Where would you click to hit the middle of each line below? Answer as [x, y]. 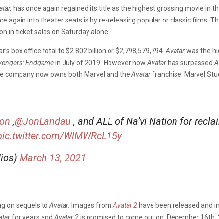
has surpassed [190, 62]
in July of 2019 [77, 62]
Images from [92, 205]
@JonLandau [43, 121]
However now [125, 62]
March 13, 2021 [53, 158]
